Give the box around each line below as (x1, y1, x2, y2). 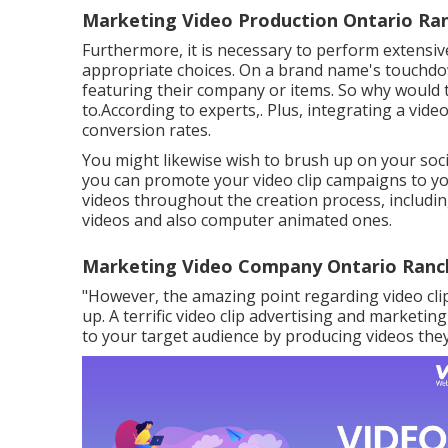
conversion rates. (82, 119, 211, 141)
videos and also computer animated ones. (82, 209, 392, 231)
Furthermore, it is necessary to (82, 39, 316, 61)
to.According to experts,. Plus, (82, 99, 307, 121)
